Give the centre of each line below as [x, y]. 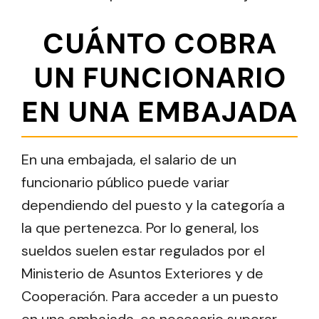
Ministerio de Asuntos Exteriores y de [142, 274]
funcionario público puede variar [125, 183]
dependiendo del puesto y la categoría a [153, 205]
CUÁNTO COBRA [159, 44]
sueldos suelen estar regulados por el [143, 251]
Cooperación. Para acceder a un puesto [150, 297]
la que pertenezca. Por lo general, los [140, 228]
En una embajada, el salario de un [129, 160]
